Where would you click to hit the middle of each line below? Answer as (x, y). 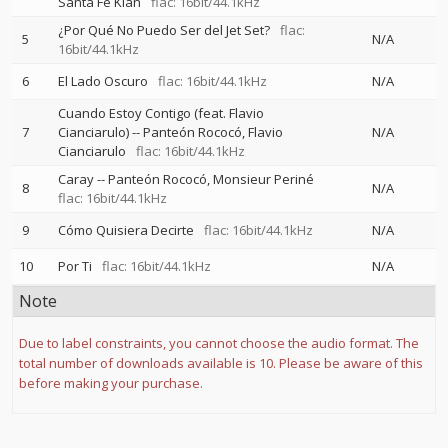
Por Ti (75, 266)
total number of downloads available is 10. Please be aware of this (221, 363)
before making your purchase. (111, 383)
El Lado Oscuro (103, 81)
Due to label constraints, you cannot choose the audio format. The (219, 343)
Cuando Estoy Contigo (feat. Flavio (161, 113)
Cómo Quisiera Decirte (126, 230)
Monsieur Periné (263, 179)
